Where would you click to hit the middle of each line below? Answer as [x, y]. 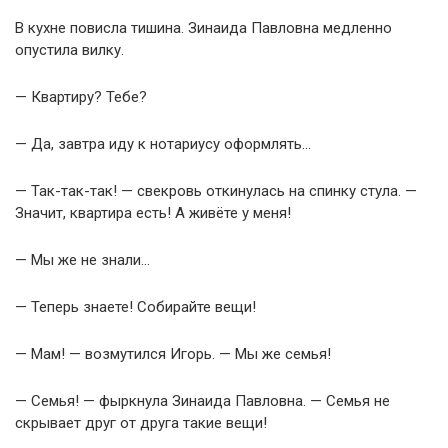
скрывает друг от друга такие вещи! [141, 422]
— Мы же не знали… [82, 259]
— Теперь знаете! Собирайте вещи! [135, 306]
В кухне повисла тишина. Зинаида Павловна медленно [203, 27]
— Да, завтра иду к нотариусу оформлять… [163, 143]
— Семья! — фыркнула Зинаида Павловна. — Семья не [202, 400]
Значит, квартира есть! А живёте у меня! [153, 212]
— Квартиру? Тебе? [81, 96]
